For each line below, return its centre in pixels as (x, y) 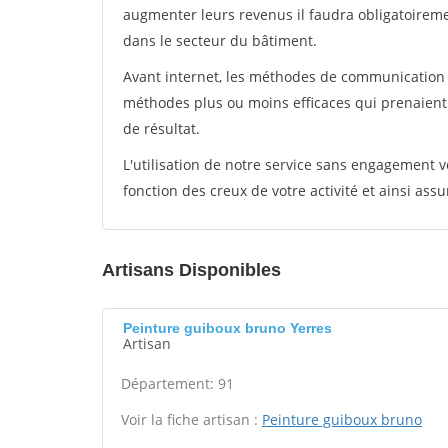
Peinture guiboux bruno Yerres (227, 328)
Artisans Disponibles (191, 270)
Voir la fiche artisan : (191, 419)
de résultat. (161, 128)
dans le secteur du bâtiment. (220, 40)
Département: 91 (177, 383)
